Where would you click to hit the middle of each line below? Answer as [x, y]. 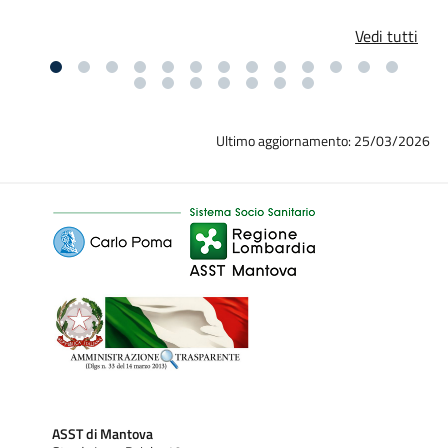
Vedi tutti [387, 35]
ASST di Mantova [102, 433]
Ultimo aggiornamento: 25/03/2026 [323, 141]
